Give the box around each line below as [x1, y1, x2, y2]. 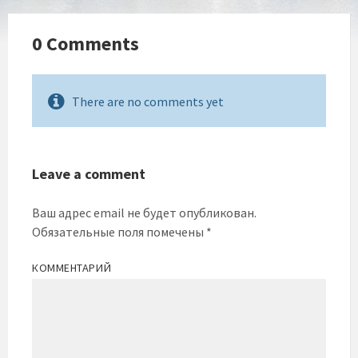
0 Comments [32, 31, 139, 56]
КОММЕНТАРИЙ [32, 261, 112, 275]
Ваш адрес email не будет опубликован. [32, 205, 257, 221]
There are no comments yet [72, 93, 224, 109]
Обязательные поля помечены [32, 224, 206, 240]
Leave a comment [32, 165, 145, 183]
